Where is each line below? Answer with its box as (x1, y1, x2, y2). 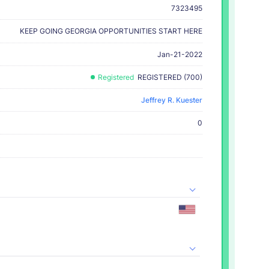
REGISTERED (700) (138, 72, 202, 82)
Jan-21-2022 (157, 49, 202, 59)
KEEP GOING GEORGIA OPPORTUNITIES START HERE (20, 26, 202, 35)
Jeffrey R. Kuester (141, 95, 202, 104)
